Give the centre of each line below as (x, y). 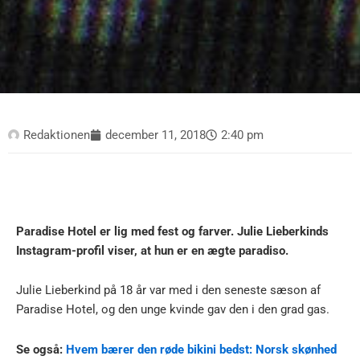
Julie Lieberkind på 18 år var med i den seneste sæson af (168, 290)
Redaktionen (57, 135)
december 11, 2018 (155, 135)
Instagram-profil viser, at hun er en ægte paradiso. (152, 250)
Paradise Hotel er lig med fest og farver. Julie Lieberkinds (172, 231)
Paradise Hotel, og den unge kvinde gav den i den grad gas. (173, 310)
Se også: (41, 349)
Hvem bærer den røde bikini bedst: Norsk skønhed (201, 349)
